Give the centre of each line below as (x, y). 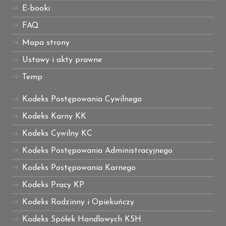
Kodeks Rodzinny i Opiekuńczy (78, 203)
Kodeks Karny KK (54, 117)
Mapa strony (46, 43)
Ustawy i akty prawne (62, 60)
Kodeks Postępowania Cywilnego (82, 100)
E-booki (36, 9)
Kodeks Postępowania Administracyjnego (97, 151)
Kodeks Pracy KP (53, 185)
